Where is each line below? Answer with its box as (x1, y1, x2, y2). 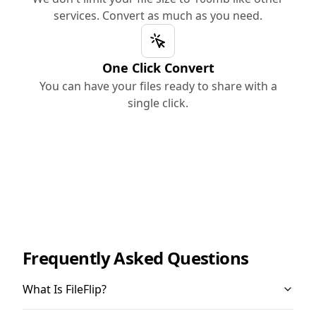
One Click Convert (102, 59, 214, 76)
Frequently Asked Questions (23, 246, 249, 269)
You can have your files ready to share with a (39, 78, 277, 94)
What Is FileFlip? (23, 281, 107, 297)
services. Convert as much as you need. (54, 8, 262, 23)
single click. (128, 95, 188, 111)
